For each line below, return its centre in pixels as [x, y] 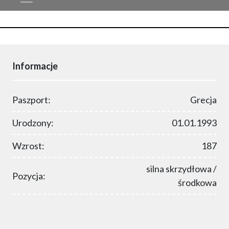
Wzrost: [28, 146]
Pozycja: [29, 176]
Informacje [35, 66]
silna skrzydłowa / [181, 169]
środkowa [197, 183]
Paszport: [31, 100]
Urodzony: [33, 123]
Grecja [203, 100]
